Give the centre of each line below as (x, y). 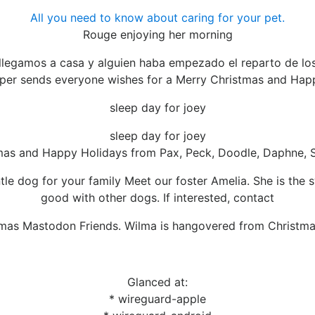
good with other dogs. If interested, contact (157, 198)
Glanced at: (157, 282)
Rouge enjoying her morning (157, 35)
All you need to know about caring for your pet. (157, 18)
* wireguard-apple (157, 299)
